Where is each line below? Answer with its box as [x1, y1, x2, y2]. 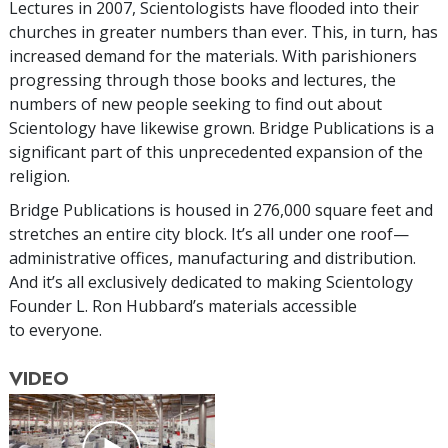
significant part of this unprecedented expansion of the [9, 140, 423, 163]
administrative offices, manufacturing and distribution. [9, 246, 416, 269]
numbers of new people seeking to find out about [9, 92, 382, 115]
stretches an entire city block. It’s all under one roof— [9, 222, 409, 245]
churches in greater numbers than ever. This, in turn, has [9, 20, 438, 43]
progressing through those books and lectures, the [9, 68, 396, 91]
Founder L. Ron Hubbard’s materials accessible [9, 294, 357, 317]
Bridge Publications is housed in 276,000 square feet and [9, 198, 433, 221]
